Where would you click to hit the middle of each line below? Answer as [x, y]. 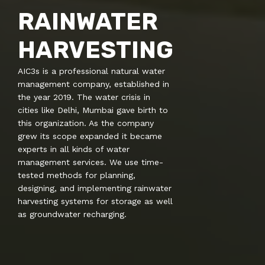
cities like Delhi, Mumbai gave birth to [93, 110]
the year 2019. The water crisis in [84, 97]
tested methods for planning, [77, 175]
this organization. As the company [86, 123]
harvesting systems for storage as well [95, 201]
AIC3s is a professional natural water [91, 71]
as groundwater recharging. [72, 214]
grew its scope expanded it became [90, 136]
